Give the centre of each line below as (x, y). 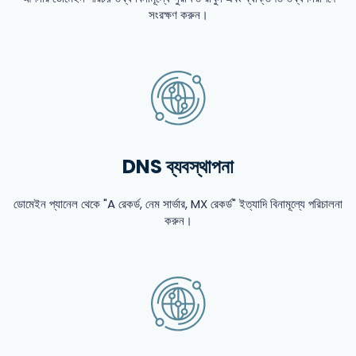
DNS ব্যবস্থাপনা (178, 166)
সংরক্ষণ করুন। (178, 15)
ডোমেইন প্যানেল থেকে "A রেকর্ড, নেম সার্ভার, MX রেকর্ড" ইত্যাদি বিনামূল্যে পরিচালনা (178, 204)
